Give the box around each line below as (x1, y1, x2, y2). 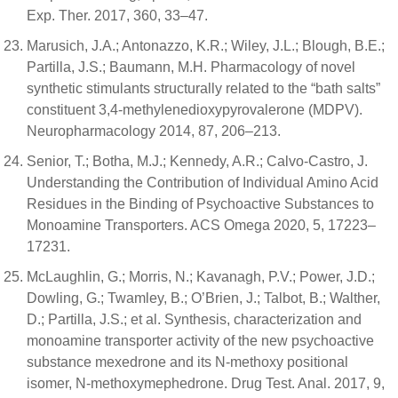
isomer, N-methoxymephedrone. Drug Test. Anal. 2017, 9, (27, 376, 385, 392)
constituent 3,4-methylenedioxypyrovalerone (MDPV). (27, 102, 362, 118)
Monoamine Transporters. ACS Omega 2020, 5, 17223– (27, 218, 376, 234)
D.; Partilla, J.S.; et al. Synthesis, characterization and (27, 312, 362, 328)
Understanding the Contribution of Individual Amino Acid (27, 175, 378, 191)
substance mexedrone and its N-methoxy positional (27, 354, 348, 370)
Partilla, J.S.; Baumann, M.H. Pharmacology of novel (27, 60, 355, 76)
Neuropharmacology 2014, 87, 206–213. (27, 123, 281, 139)
